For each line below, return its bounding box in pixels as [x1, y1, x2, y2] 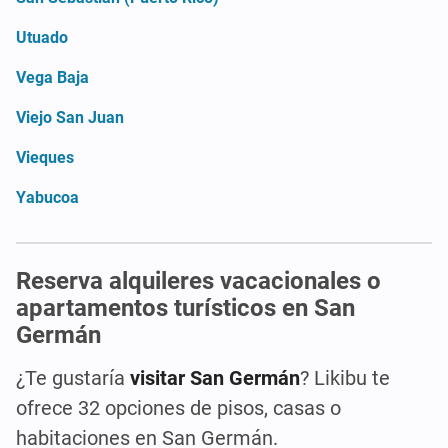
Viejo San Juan [16, 107, 124, 127]
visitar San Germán [130, 365, 300, 390]
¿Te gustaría [16, 365, 130, 390]
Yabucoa [16, 187, 79, 207]
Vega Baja [16, 67, 89, 87]
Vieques [16, 147, 74, 167]
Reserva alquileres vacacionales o [16, 266, 381, 295]
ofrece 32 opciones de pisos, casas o [16, 395, 341, 420]
